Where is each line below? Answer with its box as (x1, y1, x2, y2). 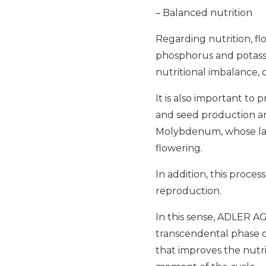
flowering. (156, 142, 203, 154)
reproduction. (156, 185, 222, 197)
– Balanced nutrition (156, 7, 253, 19)
